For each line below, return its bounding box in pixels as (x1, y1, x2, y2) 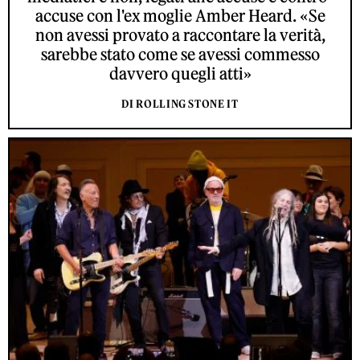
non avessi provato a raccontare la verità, (35, 25, 325, 46)
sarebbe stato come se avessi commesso (40, 44, 320, 65)
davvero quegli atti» (108, 63, 252, 84)
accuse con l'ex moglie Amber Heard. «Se (35, 6, 325, 27)
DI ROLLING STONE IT (121, 97, 239, 112)
